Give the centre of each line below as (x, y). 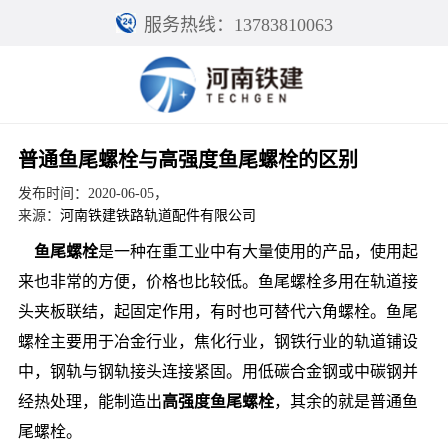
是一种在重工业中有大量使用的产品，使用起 (257, 252)
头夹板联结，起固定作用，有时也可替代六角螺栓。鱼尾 (217, 312)
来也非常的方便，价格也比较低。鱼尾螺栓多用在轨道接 (217, 282)
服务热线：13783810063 (238, 25)
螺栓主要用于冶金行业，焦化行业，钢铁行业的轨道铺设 (217, 342)
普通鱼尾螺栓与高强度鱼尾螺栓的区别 (187, 160)
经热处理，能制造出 (89, 402)
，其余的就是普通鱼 (345, 402)
